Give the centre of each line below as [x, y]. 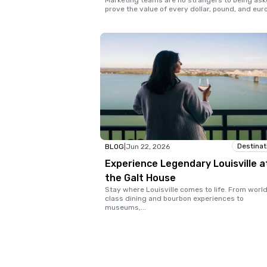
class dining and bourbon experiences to [174, 199]
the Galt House [140, 178]
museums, [123, 208]
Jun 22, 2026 [148, 147]
